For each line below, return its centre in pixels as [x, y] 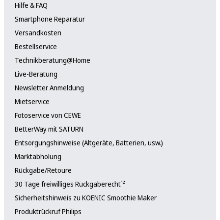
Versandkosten [38, 32]
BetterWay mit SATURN [49, 129]
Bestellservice [36, 46]
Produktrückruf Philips [48, 211]
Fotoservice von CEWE [48, 115]
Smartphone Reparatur [50, 19]
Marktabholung [38, 156]
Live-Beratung [36, 74]
